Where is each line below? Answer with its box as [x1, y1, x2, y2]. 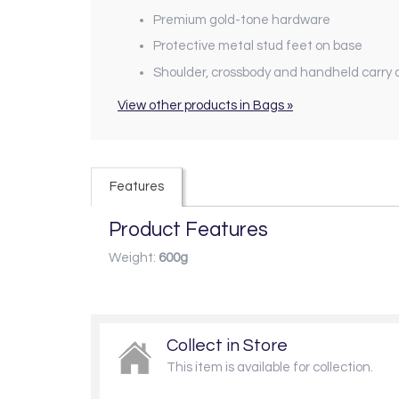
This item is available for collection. [167, 361, 373, 375]
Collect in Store [167, 337, 288, 355]
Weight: [109, 250, 159, 265]
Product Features [109, 219, 268, 240]
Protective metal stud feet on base [153, 39, 362, 53]
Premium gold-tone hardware [153, 12, 330, 27]
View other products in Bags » [118, 98, 293, 112]
